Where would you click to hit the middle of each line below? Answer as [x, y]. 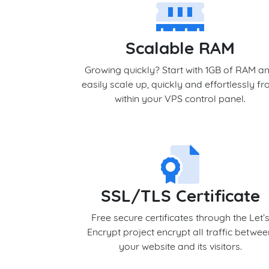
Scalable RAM [180, 48]
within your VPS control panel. [180, 98]
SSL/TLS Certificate [180, 195]
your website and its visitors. [180, 246]
